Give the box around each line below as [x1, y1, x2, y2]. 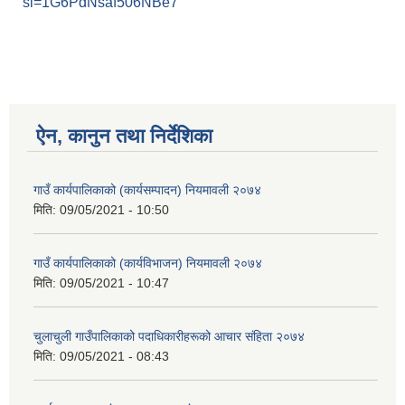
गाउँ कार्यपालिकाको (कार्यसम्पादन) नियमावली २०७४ [33, 183, 261, 198]
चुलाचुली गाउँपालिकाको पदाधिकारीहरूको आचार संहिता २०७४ [33, 329, 305, 344]
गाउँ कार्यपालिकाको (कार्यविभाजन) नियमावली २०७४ [33, 256, 262, 271]
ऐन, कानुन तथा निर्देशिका [36, 125, 212, 148]
